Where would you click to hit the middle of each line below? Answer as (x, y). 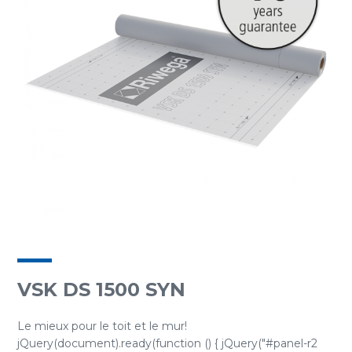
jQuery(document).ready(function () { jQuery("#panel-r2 (167, 343)
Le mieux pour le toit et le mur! (102, 326)
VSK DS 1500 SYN (101, 290)
